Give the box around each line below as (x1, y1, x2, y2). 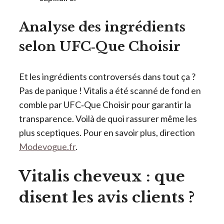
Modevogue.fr (19, 140, 75, 152)
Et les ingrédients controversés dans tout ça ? (19, 70, 195, 82)
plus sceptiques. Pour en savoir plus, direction (19, 126, 195, 138)
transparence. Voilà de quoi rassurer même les (19, 112, 197, 124)
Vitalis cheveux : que (19, 166, 185, 185)
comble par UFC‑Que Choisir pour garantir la (19, 98, 191, 110)
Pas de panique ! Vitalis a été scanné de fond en (19, 84, 201, 96)
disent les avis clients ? (19, 187, 194, 206)
